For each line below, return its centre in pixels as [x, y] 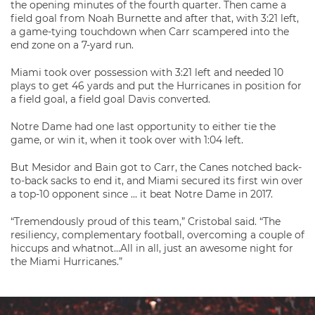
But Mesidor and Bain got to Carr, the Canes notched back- [156, 168]
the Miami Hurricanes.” [66, 262]
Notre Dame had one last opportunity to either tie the [143, 127]
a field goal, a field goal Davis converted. [110, 99]
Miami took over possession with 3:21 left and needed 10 [147, 73]
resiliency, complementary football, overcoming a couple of [157, 235]
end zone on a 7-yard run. [72, 45]
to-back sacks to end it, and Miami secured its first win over [157, 181]
